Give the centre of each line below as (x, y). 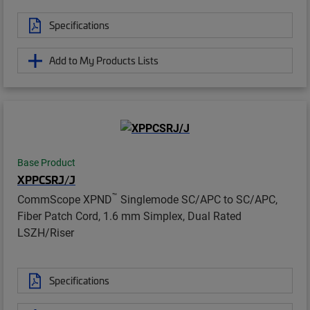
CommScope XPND (65, 199)
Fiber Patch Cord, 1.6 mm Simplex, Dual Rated (129, 216)
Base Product (46, 163)
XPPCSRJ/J (46, 180)
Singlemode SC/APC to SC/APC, (198, 199)
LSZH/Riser (46, 232)
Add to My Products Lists (104, 61)
